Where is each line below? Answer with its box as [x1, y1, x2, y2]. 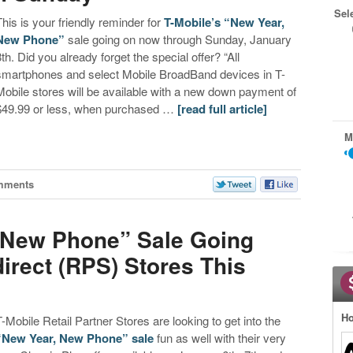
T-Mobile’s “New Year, [164, 13, 285, 32]
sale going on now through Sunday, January [65, 31, 292, 48]
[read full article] [177, 100, 268, 118]
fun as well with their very [154, 329, 287, 347]
